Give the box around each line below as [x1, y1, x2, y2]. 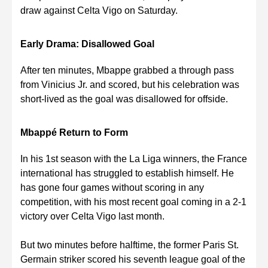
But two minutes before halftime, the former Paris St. [20, 240, 239, 251]
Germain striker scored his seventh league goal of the [20, 254, 245, 265]
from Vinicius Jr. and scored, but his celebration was [20, 80, 239, 90]
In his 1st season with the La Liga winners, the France [20, 154, 247, 165]
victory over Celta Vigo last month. [20, 211, 165, 222]
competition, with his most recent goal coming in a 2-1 [20, 197, 246, 208]
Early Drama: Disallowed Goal [20, 39, 154, 50]
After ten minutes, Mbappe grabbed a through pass [20, 65, 234, 76]
